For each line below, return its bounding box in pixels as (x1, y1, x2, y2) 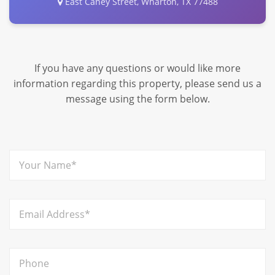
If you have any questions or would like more (34, 61, 241, 75)
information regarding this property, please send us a (14, 76, 261, 90)
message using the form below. (65, 91, 210, 106)
